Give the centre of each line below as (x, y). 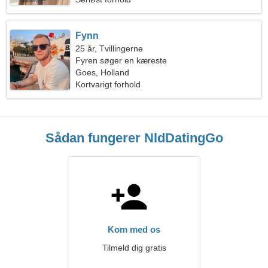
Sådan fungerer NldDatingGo (134, 138)
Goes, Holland (103, 72)
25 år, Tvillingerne (109, 48)
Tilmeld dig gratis (134, 248)
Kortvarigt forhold (108, 84)
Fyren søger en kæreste (121, 60)
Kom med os (134, 229)
